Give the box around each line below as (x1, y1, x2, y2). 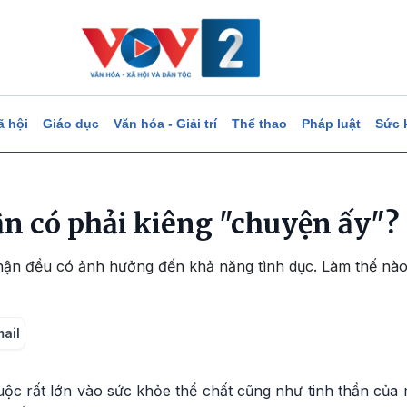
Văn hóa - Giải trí (113, 116, 217, 131)
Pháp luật (301, 116, 361, 131)
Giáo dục (42, 116, 99, 131)
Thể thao (231, 116, 287, 131)
